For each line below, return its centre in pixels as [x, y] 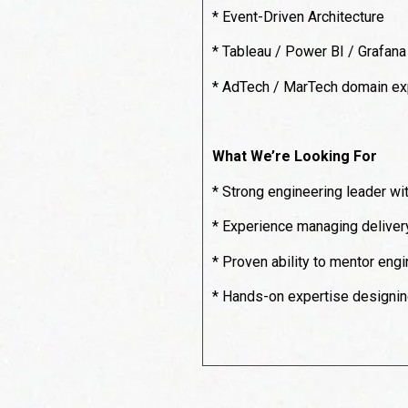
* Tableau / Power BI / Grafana [309, 52]
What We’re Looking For [295, 157]
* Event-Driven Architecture [298, 16]
